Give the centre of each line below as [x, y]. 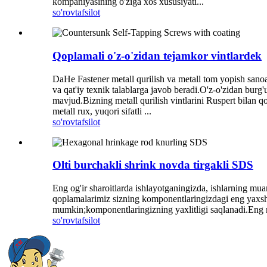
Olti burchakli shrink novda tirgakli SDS [153, 165]
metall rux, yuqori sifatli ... [102, 111]
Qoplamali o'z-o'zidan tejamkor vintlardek [157, 55]
